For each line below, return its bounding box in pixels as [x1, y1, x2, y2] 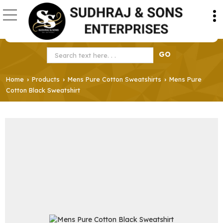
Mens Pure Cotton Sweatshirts [68, 75, 161, 83]
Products [32, 75, 60, 83]
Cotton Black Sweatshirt [6, 86, 80, 94]
